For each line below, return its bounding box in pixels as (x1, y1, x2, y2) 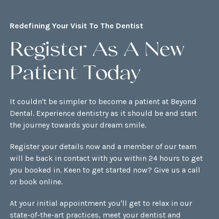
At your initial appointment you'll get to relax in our (10, 198, 192, 208)
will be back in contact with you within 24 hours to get (10, 153, 203, 163)
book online (19, 177, 61, 187)
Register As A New (10, 41, 184, 61)
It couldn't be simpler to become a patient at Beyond (10, 97, 197, 107)
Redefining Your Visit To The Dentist (10, 21, 143, 31)
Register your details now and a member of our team (10, 142, 197, 152)
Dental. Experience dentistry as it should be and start (10, 109, 197, 118)
